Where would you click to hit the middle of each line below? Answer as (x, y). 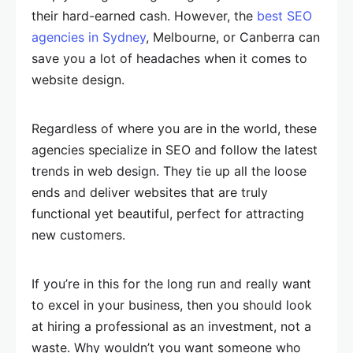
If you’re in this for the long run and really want (171, 284)
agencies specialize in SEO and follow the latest (175, 150)
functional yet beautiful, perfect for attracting (168, 214)
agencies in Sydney (89, 37)
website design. (78, 80)
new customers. (78, 235)
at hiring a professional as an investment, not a (171, 327)
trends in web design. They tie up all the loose (169, 171)
